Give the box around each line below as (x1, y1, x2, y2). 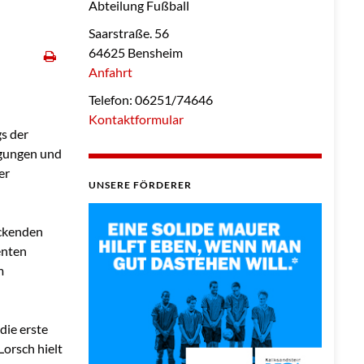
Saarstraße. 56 (88, 25, 169, 41)
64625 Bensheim (88, 45, 183, 61)
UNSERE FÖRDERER (88, 179, 192, 192)
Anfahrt (88, 64, 132, 80)
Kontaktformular (88, 111, 184, 128)
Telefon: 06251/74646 (88, 92, 213, 108)
